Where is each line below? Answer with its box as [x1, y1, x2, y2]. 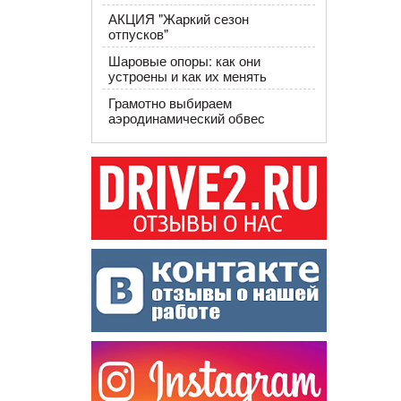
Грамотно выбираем [107, 93, 232, 112]
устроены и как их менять [107, 66, 267, 85]
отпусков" [107, 24, 168, 43]
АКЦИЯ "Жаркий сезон [107, 9, 249, 28]
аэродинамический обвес [107, 108, 265, 127]
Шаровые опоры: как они [107, 51, 260, 70]
